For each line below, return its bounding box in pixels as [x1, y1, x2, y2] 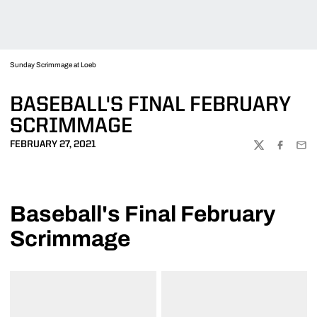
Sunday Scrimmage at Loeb [10, 61, 96, 69]
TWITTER [253, 146, 294, 156]
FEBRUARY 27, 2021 [10, 139, 96, 149]
